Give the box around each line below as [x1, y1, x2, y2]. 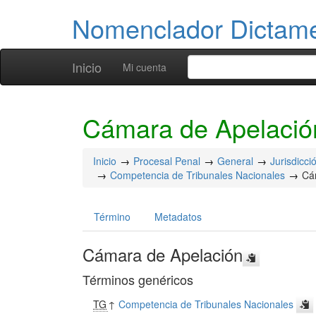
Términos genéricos [83, 270, 193, 288]
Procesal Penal [133, 154, 200, 168]
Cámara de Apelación [83, 242, 243, 267]
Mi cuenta [123, 60, 166, 74]
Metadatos [154, 209, 202, 224]
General [217, 154, 253, 168]
